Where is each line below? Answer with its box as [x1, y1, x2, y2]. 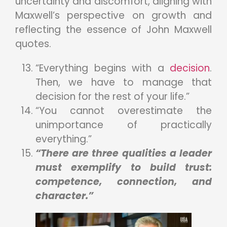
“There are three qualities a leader [35, 146, 212, 160]
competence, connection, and [35, 174, 212, 188]
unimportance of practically [35, 118, 212, 132]
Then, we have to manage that [35, 75, 212, 89]
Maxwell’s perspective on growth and [15, 8, 212, 22]
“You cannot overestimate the [35, 103, 212, 118]
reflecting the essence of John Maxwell [15, 22, 212, 36]
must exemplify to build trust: [35, 160, 212, 174]
